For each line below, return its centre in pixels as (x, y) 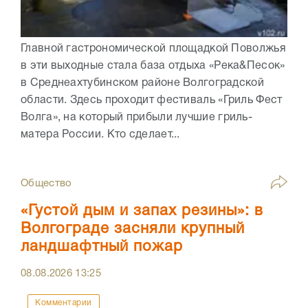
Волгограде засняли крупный (133, 229)
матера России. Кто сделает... (100, 135)
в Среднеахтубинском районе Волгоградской (142, 84)
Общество (46, 184)
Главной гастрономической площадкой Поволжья (153, 49)
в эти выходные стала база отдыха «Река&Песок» (153, 66)
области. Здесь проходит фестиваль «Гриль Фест (152, 101)
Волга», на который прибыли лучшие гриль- (136, 118)
